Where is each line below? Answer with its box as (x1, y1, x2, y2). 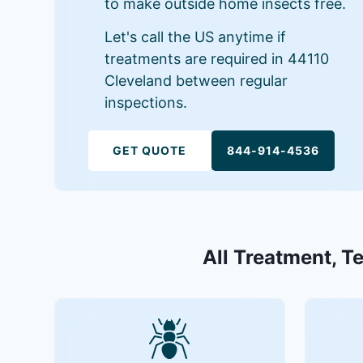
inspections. (105, 93, 188, 111)
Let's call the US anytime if (105, 28, 287, 45)
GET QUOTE (113, 143, 187, 157)
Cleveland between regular (105, 71, 288, 89)
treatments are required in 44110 (105, 49, 330, 67)
